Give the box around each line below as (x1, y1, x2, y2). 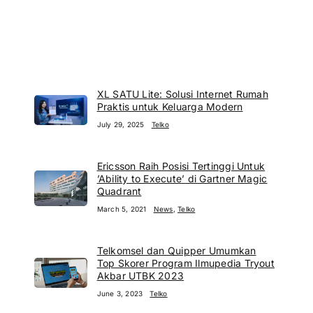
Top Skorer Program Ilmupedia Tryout (96, 256, 275, 269)
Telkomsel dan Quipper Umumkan (96, 244, 256, 256)
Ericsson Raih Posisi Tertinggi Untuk (96, 159, 265, 172)
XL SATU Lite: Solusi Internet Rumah (96, 87, 268, 100)
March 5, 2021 (96, 204, 147, 213)
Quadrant (96, 184, 142, 197)
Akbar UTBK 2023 (96, 269, 184, 282)
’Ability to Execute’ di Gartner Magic (96, 172, 268, 184)
